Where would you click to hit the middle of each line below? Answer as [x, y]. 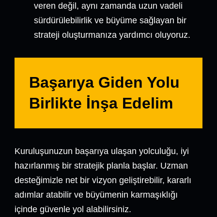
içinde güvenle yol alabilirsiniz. [73, 209]
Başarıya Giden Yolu [104, 83]
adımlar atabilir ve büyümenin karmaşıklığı [96, 195]
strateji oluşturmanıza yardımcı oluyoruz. [112, 35]
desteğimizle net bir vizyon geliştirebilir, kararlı [103, 180]
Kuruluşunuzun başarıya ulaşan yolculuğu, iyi [102, 151]
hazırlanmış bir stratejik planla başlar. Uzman [101, 166]
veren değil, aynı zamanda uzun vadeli [108, 6]
